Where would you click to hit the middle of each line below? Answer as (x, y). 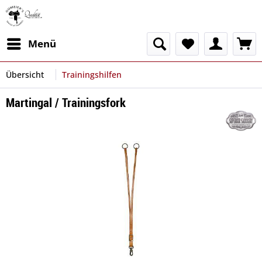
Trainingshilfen (92, 75)
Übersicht (25, 75)
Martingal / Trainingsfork (66, 102)
